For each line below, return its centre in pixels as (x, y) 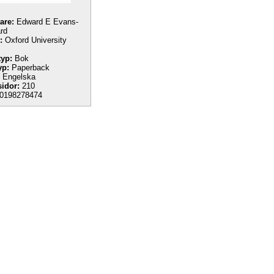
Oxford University (35, 40)
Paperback (29, 68)
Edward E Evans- (46, 22)
